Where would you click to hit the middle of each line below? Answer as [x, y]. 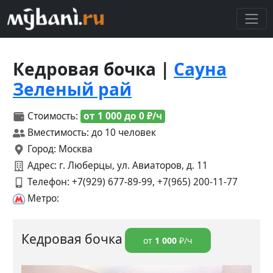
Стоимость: [53, 116]
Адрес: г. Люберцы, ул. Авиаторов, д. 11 [116, 165]
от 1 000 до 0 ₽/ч [123, 116]
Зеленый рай [72, 89]
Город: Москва [59, 149]
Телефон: [48, 182]
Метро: [42, 198]
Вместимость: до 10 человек [90, 132]
